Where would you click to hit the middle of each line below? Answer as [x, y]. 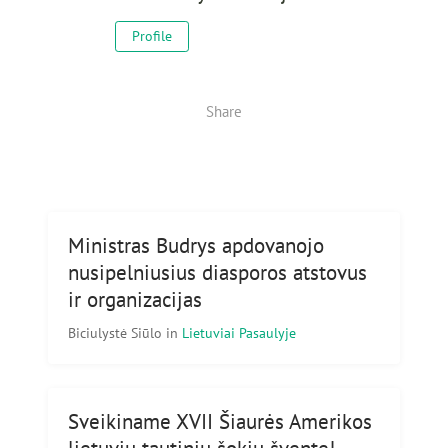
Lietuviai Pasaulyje [239, 333]
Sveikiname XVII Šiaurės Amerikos [220, 422]
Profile [151, 36]
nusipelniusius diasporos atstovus [217, 273]
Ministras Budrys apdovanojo [196, 246]
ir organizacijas [135, 300]
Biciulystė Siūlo [117, 333]
